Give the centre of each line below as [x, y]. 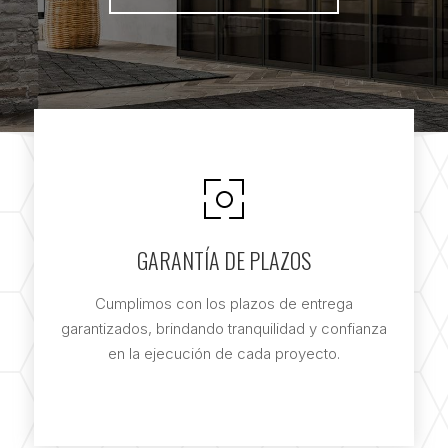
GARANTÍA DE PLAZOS [223, 259]
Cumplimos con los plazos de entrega [223, 303]
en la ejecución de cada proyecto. [223, 353]
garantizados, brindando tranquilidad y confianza [223, 328]
